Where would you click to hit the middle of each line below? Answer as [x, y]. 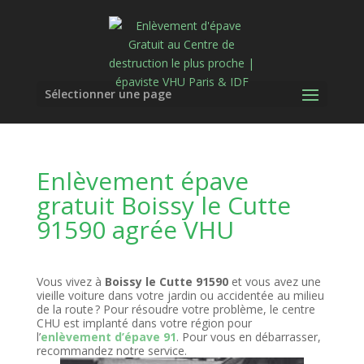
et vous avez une [274, 282]
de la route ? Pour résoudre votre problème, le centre [175, 309]
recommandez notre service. [111, 351]
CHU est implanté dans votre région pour [144, 323]
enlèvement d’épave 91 [108, 337]
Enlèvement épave [142, 181]
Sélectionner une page [108, 94]
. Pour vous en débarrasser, [248, 337]
